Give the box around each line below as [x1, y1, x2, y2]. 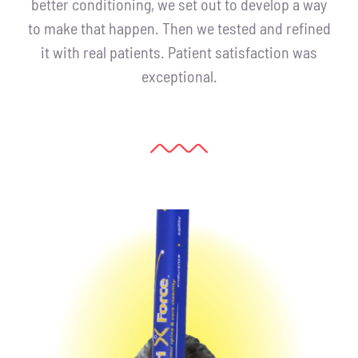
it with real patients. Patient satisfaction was [41, 42, 317, 62]
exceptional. [141, 66, 217, 86]
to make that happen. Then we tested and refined [27, 18, 331, 38]
